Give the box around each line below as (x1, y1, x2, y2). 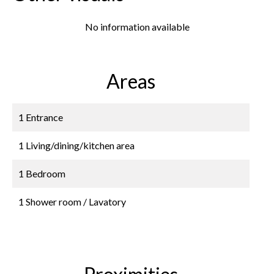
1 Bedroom (18, 168, 65, 179)
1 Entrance (18, 111, 63, 123)
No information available (84, 21, 190, 32)
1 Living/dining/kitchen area (18, 139, 135, 151)
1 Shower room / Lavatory (18, 196, 126, 207)
